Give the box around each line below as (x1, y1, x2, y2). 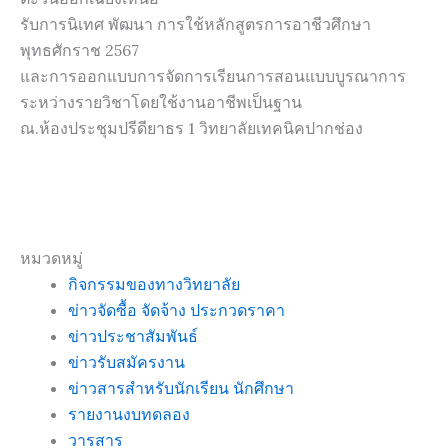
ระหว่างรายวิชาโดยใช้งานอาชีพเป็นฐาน (20, 91, 302, 112)
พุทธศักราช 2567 (20, 39, 139, 60)
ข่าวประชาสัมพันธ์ (68, 325, 198, 346)
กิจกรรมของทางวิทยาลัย (68, 273, 240, 294)
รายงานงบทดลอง (68, 403, 190, 424)
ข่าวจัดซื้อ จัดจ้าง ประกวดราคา (68, 299, 285, 320)
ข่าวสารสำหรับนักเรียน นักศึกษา (68, 377, 294, 398)
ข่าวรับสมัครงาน (68, 351, 185, 372)
